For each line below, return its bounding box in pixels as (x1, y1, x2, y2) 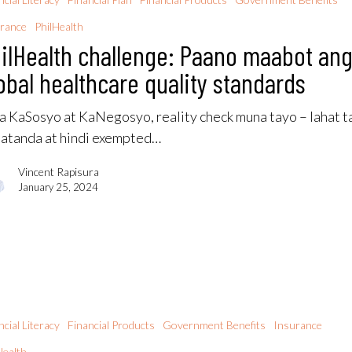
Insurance (273, 318, 323, 332)
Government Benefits (163, 318, 266, 332)
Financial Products (68, 318, 156, 332)
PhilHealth (35, 19, 84, 33)
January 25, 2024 (18, 180, 99, 193)
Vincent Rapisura (18, 164, 100, 178)
